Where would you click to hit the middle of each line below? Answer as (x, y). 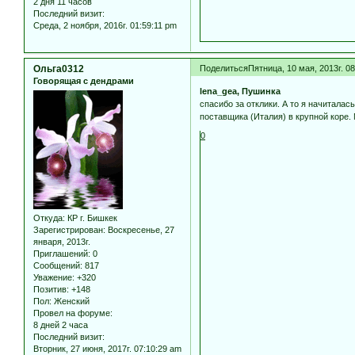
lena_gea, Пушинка (240, 92)
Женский (71, 302)
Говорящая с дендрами (84, 80)
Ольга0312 (59, 69)
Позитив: (51, 290)
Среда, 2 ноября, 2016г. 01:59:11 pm (105, 26)
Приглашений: (62, 254)
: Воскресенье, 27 (139, 230)
